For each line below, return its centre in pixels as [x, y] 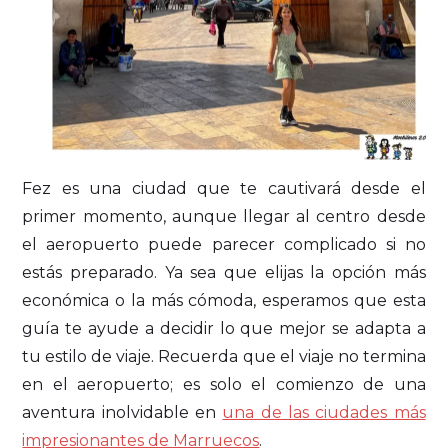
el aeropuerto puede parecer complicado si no [224, 244]
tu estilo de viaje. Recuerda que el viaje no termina [224, 356]
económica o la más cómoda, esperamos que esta [224, 300]
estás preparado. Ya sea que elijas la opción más [224, 272]
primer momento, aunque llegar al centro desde [224, 216]
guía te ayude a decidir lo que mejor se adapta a [224, 328]
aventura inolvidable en [122, 412]
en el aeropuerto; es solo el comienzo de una [224, 384]
